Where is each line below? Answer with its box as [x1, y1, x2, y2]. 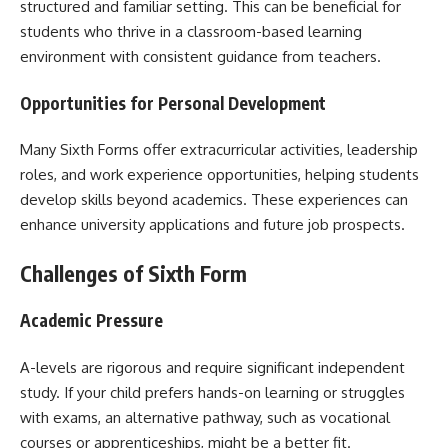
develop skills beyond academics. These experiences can [20, 190, 408, 209]
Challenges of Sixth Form [20, 259, 247, 287]
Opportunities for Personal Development [20, 91, 326, 114]
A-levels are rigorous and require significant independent [20, 357, 405, 377]
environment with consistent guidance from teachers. [20, 47, 381, 66]
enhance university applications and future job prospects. [20, 215, 405, 234]
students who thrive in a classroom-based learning [20, 22, 362, 41]
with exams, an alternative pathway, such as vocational [20, 407, 390, 427]
